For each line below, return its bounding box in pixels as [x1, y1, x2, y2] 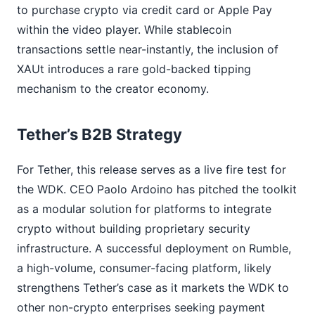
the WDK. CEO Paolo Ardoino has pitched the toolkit [17, 182, 297, 197]
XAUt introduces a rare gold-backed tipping [17, 62, 251, 77]
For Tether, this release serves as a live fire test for [17, 162, 286, 177]
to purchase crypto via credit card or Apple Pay [17, 3, 272, 18]
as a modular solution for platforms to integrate [17, 202, 271, 217]
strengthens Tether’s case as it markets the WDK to [17, 281, 289, 295]
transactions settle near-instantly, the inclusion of [17, 42, 278, 57]
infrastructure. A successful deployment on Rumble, [17, 241, 291, 256]
